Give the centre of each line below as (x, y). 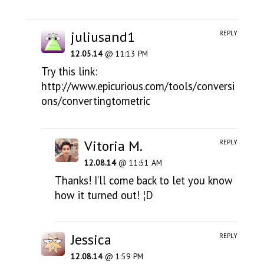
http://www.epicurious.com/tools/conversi (138, 86)
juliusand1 (103, 37)
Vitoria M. (114, 146)
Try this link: (69, 72)
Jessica (91, 240)
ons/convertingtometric (95, 101)
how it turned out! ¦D (104, 195)
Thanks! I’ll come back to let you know (144, 180)
